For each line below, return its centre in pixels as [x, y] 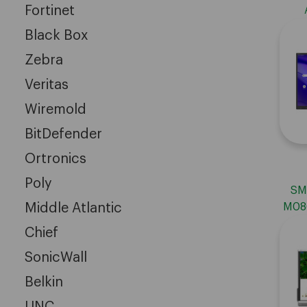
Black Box [57, 35]
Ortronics [56, 159]
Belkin [44, 282]
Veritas [47, 85]
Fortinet [50, 11]
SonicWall [56, 257]
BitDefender [63, 134]
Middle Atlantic [73, 208]
